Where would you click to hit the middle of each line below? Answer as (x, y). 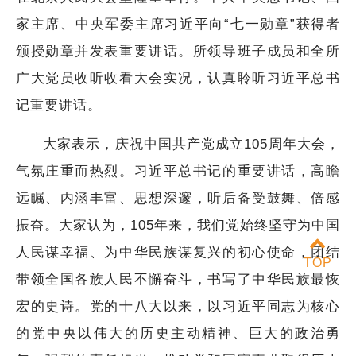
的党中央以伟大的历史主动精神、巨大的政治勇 (178, 333)
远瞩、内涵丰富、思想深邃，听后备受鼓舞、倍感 (178, 198)
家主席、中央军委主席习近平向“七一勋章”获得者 (178, 24)
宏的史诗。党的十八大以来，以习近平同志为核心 (178, 306)
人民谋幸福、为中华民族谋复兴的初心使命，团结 (178, 252)
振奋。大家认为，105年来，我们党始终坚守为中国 (178, 225)
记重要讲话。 (59, 105)
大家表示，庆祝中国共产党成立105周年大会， (192, 144)
